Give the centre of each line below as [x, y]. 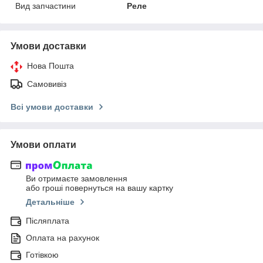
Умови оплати [43, 144]
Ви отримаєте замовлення [77, 179]
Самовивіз [47, 84]
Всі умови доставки [52, 107]
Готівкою [42, 255]
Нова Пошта [50, 65]
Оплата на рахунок [63, 238]
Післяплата [48, 221]
